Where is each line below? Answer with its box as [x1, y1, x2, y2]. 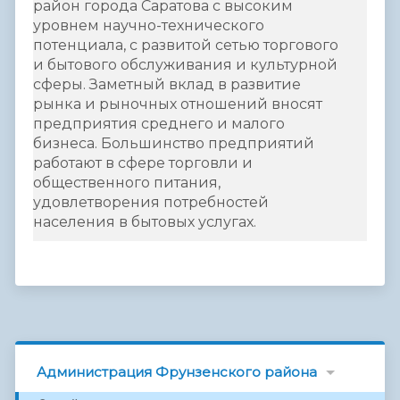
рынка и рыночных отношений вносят [33, 96, 322, 113]
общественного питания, [33, 174, 221, 192]
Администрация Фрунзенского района [37, 363, 317, 381]
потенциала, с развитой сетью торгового [33, 37, 338, 54]
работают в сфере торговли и [33, 154, 253, 172]
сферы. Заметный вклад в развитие [33, 76, 301, 94]
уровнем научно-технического [33, 17, 264, 35]
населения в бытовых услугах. [33, 213, 256, 231]
